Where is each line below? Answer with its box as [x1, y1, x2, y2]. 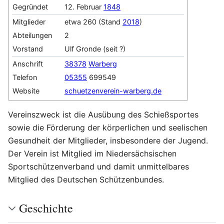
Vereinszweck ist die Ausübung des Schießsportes [8, 109, 198, 120]
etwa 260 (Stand [64, 17, 122, 26]
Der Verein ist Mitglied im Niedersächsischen [8, 148, 176, 159]
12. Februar [64, 2, 103, 11]
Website [12, 86, 39, 95]
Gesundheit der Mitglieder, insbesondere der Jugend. [8, 135, 208, 146]
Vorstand [12, 44, 43, 53]
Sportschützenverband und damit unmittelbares [8, 161, 189, 172]
